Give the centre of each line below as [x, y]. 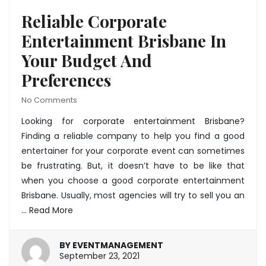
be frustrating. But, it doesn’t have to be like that [133, 165]
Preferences [66, 80]
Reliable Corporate [94, 21]
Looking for [52, 121]
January [156, 256]
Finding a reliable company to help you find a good [133, 136]
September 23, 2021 [99, 256]
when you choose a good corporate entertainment [133, 180]
